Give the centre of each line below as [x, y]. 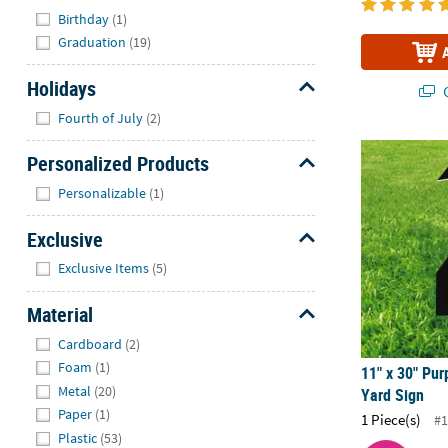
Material [59, 315]
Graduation [92, 42]
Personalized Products [117, 164]
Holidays [61, 88]
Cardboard [90, 343]
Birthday [84, 18]
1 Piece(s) [391, 419]
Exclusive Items [104, 268]
